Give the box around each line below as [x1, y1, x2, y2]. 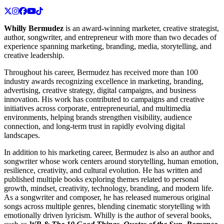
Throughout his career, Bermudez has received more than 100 [4, 68, 198, 77]
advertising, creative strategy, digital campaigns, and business [4, 86, 196, 95]
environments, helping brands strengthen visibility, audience [4, 113, 192, 122]
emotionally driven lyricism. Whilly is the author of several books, [4, 211, 211, 220]
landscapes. [4, 131, 40, 140]
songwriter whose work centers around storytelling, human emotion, [4, 157, 218, 166]
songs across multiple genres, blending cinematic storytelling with [4, 202, 210, 211]
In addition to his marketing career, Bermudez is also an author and [4, 148, 214, 157]
